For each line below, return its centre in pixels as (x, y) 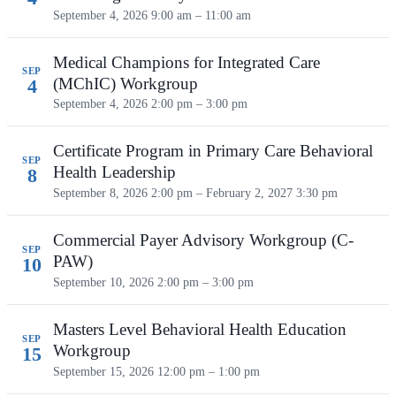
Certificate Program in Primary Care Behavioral (213, 151)
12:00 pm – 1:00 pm (209, 372)
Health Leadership (114, 172)
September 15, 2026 (105, 372)
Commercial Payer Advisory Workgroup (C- (203, 240)
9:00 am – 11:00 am (201, 15)
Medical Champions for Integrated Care (187, 62)
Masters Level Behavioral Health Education (200, 330)
